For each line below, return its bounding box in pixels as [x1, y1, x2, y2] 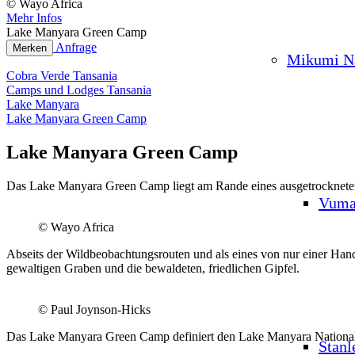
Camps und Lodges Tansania [6, 83, 151, 97]
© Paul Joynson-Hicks [38, 302, 151, 316]
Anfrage [55, 40, 97, 54]
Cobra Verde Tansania [6, 69, 117, 82]
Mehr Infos [6, 11, 62, 25]
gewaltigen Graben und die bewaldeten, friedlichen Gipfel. [6, 261, 300, 275]
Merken [13, 42, 47, 54]
